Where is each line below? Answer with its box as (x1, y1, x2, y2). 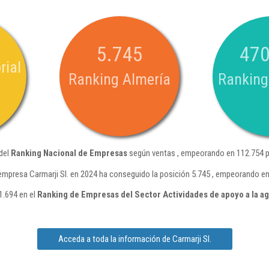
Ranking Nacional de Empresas (11, 148, 127, 159)
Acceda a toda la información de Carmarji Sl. (58, 234, 211, 244)
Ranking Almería (68, 70, 171, 88)
